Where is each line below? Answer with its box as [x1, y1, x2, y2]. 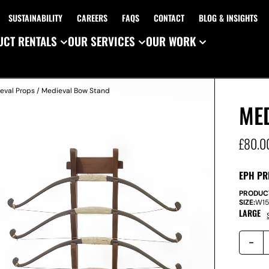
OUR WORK [146, 32, 196, 49]
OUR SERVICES [68, 32, 135, 49]
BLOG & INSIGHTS [198, 11, 258, 24]
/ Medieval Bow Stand [35, 86, 110, 95]
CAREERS [76, 11, 107, 24]
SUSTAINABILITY [8, 11, 62, 24]
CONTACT [153, 11, 184, 24]
